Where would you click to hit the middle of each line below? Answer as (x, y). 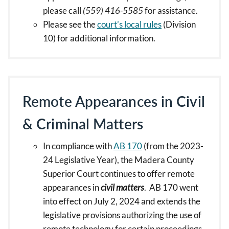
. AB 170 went (171, 187)
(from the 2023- (173, 146)
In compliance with (78, 146)
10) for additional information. (99, 38)
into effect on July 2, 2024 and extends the (122, 201)
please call (63, 10)
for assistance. (170, 10)
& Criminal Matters (83, 124)
